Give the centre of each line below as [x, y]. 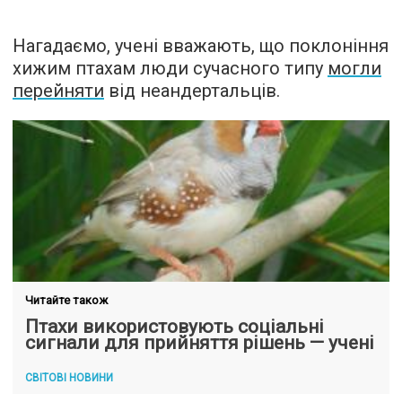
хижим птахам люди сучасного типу [170, 68]
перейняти [58, 90]
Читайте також [66, 300]
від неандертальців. [192, 90]
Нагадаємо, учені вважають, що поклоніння [201, 45]
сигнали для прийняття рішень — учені [200, 342]
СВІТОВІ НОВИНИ [69, 377]
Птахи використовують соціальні [175, 326]
